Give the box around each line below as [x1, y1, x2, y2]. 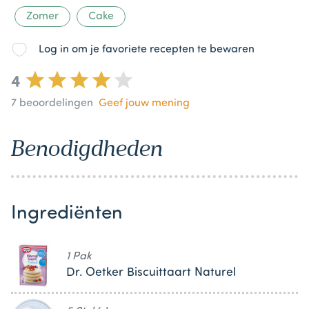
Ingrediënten [11, 204, 123, 224]
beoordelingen [17, 98, 93, 110]
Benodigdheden [11, 135, 163, 162]
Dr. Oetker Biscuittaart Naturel [66, 267, 236, 279]
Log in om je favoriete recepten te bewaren [39, 44, 255, 56]
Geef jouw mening [99, 98, 190, 110]
